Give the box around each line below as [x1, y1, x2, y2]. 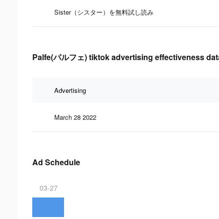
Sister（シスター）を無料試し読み [54, 7, 153, 17]
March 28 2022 [54, 112, 96, 122]
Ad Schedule [32, 156, 80, 168]
